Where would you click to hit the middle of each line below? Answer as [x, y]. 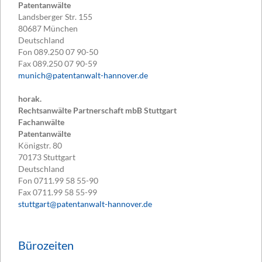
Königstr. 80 [40, 146]
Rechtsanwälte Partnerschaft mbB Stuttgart [97, 111]
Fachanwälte [41, 122]
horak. [30, 99]
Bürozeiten [46, 245]
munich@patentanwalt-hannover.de [83, 75]
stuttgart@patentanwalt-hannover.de [85, 204]
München [61, 29]
